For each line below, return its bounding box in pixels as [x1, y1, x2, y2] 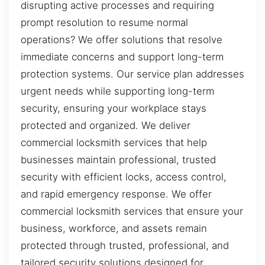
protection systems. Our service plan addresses [21, 68, 244, 80]
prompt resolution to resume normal [21, 17, 188, 29]
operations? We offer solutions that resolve [21, 34, 222, 46]
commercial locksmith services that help [21, 137, 207, 149]
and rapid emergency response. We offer [21, 188, 212, 201]
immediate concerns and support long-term [21, 51, 224, 63]
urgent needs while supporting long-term [21, 85, 214, 98]
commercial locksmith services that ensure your [21, 205, 243, 218]
